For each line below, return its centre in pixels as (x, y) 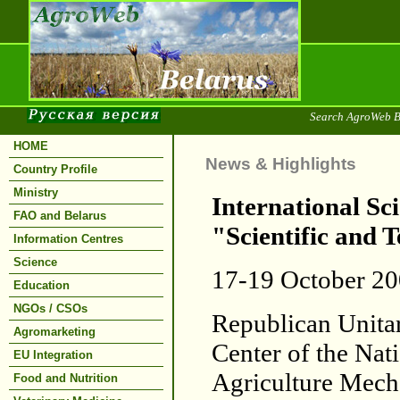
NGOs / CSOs (50, 308)
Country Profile (55, 169)
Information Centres (68, 239)
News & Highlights (281, 163)
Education (42, 285)
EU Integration (53, 355)
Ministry (36, 192)
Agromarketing (54, 332)
